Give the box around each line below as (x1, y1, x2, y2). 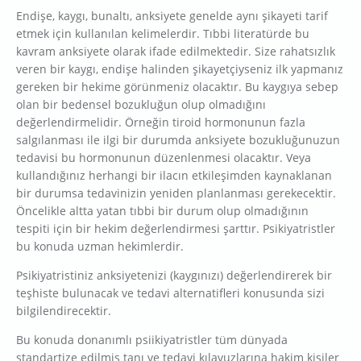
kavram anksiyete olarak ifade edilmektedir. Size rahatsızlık (16, 44, 335, 60)
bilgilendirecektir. (16, 303, 111, 319)
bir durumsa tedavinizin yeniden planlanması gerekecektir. (16, 185, 336, 201)
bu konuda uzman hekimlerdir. (16, 239, 184, 255)
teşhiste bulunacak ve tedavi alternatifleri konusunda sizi (16, 285, 325, 301)
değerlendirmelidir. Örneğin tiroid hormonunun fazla (16, 114, 305, 131)
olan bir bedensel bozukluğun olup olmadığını (16, 97, 266, 113)
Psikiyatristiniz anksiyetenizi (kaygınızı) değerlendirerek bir (16, 268, 332, 284)
